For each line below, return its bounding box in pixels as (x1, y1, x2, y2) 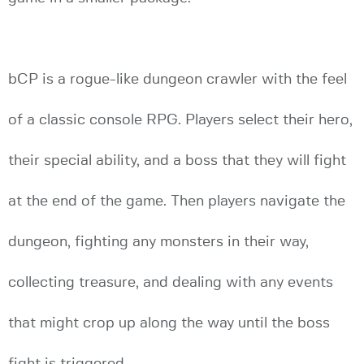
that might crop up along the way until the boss (8, 315, 330, 331)
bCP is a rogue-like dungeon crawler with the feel (8, 71, 347, 87)
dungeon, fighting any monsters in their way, (8, 234, 309, 249)
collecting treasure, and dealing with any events (8, 275, 333, 290)
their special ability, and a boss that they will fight (8, 153, 346, 168)
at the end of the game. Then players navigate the (8, 193, 345, 209)
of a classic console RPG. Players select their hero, (8, 112, 353, 128)
